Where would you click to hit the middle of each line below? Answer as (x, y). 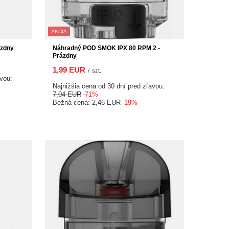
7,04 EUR (67, 94)
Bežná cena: (72, 102)
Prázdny (65, 55)
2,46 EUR (106, 102)
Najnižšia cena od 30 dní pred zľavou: (109, 86)
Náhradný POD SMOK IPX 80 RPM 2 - (106, 48)
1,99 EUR (69, 70)
